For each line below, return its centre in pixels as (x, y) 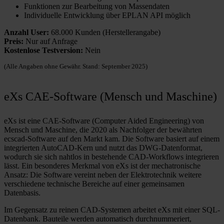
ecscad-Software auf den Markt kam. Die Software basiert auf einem (112, 138)
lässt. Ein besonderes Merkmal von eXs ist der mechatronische (102, 165)
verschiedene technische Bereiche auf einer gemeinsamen (94, 183)
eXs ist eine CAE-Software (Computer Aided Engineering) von (104, 120)
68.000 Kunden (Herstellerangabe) (105, 32)
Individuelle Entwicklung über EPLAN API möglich (107, 15)
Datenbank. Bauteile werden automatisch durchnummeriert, (98, 218)
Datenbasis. (22, 192)
